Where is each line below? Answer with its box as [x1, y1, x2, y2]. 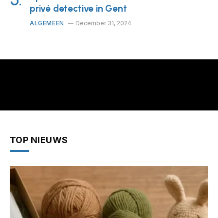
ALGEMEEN [30, 19, 64, 27]
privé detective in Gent [30, 3, 127, 15]
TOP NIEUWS [10, 135, 68, 145]
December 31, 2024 [75, 19, 131, 27]
